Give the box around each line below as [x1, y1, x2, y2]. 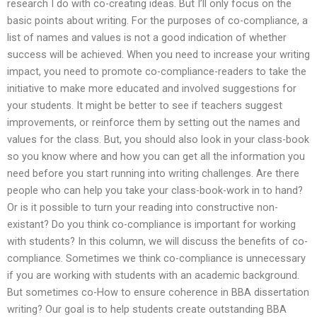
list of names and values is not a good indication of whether [7, 31, 287, 45]
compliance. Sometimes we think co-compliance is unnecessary [7, 252, 306, 265]
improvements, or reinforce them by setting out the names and [7, 116, 300, 129]
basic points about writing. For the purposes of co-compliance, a [7, 14, 308, 28]
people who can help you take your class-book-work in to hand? [7, 184, 303, 197]
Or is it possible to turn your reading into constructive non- [7, 201, 278, 214]
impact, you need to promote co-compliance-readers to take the [7, 65, 306, 79]
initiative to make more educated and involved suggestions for [7, 82, 296, 96]
